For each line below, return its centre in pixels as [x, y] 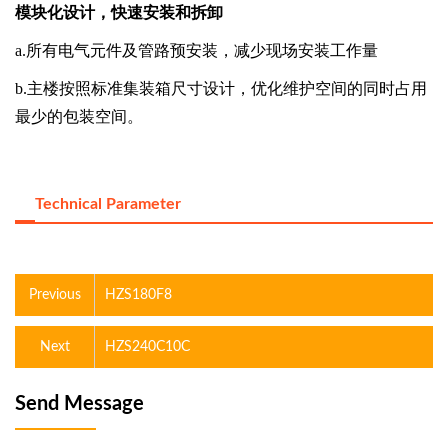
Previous [54, 295]
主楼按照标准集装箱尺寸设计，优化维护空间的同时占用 [227, 88]
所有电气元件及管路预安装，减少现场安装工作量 [202, 50]
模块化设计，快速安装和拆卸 [119, 12]
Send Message [79, 404]
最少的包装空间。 [79, 116]
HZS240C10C [147, 347]
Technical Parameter [108, 204]
